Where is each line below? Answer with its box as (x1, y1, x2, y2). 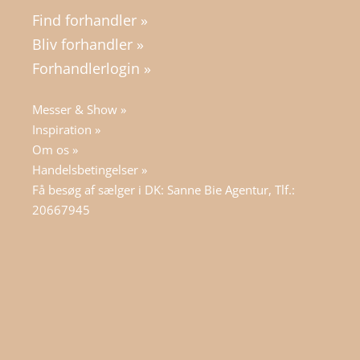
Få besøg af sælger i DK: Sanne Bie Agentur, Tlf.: (32, 182, 295, 198)
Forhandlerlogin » (32, 59, 151, 79)
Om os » (32, 141, 78, 158)
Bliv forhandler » (32, 35, 144, 55)
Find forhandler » (32, 10, 148, 31)
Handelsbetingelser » (32, 162, 147, 178)
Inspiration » (32, 121, 100, 138)
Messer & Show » (32, 101, 126, 118)
